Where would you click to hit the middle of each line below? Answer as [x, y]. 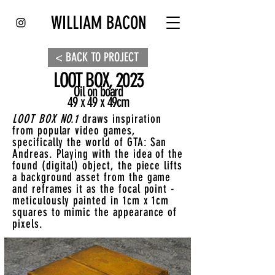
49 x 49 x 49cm [98, 102]
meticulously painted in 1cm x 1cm [91, 200]
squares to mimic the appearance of [95, 212]
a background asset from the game [92, 177]
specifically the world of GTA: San [90, 142]
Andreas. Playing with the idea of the [98, 154]
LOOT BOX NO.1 [48, 119]
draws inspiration [122, 119]
